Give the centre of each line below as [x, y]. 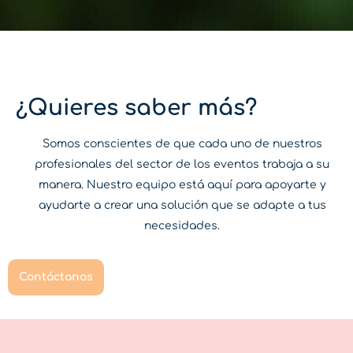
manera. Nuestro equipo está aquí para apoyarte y [182, 184]
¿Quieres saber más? [136, 108]
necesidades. [182, 225]
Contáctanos [56, 277]
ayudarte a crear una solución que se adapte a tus [182, 205]
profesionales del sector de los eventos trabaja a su [182, 164]
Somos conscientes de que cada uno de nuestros [182, 143]
